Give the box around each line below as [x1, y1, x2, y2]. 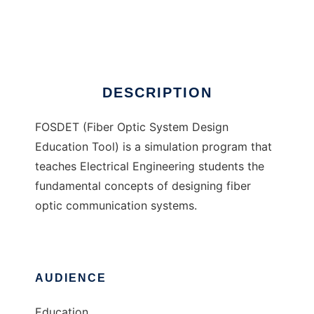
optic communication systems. [35, 198, 197, 213]
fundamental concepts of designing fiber [35, 179, 251, 193]
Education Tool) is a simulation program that [35, 139, 272, 154]
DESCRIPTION [102, 85, 212, 101]
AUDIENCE [35, 272, 107, 285]
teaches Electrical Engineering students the [35, 159, 264, 174]
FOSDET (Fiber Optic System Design [35, 120, 228, 135]
